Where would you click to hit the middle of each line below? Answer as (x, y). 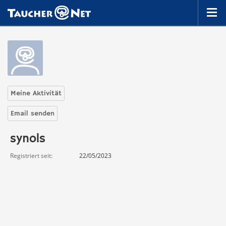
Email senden (33, 114)
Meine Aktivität (36, 93)
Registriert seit (31, 156)
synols (28, 139)
